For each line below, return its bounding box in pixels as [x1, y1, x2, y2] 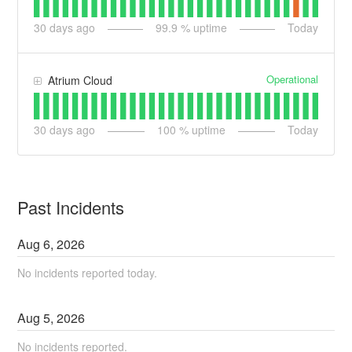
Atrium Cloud [48, 72, 113, 89]
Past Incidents [17, 195, 125, 220]
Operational [266, 71, 318, 87]
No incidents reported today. [17, 265, 158, 281]
